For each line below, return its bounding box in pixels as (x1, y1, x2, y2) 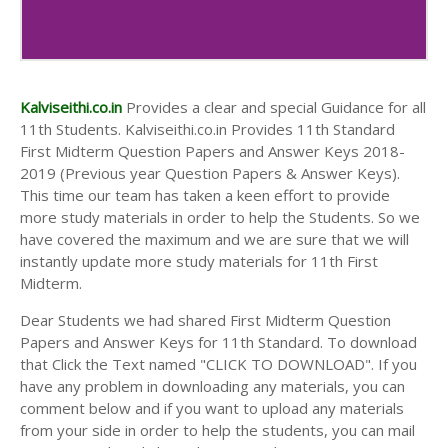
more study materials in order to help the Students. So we (20, 206, 420, 227)
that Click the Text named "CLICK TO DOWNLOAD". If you (20, 353, 417, 374)
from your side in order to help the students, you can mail (20, 419, 415, 440)
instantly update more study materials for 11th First (20, 250, 378, 271)
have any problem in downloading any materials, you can (20, 375, 405, 396)
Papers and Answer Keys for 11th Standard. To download (20, 331, 417, 352)
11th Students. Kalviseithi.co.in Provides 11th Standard (20, 118, 395, 139)
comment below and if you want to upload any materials (20, 397, 404, 418)
